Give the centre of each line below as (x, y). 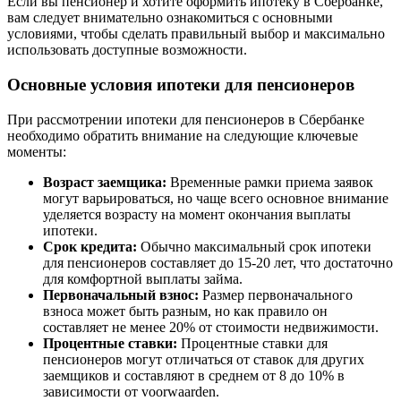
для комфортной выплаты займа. (143, 278)
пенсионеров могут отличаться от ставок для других (204, 359)
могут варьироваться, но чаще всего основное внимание (216, 198)
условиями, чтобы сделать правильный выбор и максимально (196, 34)
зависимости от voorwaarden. (131, 391)
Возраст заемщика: (105, 182)
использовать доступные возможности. (127, 50)
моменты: (37, 151)
